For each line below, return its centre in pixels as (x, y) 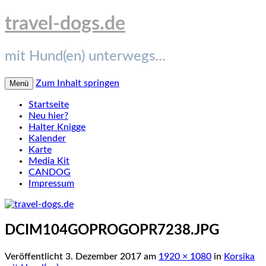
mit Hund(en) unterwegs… (85, 56)
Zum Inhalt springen (77, 83)
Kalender (47, 138)
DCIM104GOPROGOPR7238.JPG (112, 230)
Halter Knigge (57, 127)
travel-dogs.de (65, 24)
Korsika (239, 256)
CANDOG (50, 172)
